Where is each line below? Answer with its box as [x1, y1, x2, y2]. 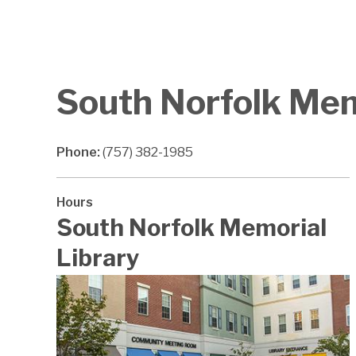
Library [56, 244, 140, 273]
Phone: [56, 145, 103, 161]
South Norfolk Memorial [56, 214, 327, 242]
